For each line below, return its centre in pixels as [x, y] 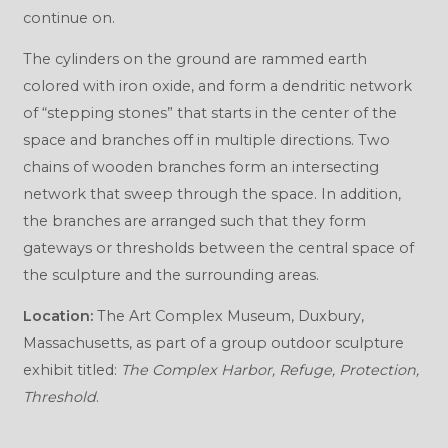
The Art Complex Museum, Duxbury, [228, 316]
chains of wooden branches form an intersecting [200, 166]
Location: [57, 316]
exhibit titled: [71, 370]
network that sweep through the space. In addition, [211, 193]
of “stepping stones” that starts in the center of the [209, 112]
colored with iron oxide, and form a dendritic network [217, 85]
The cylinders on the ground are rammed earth [194, 58]
